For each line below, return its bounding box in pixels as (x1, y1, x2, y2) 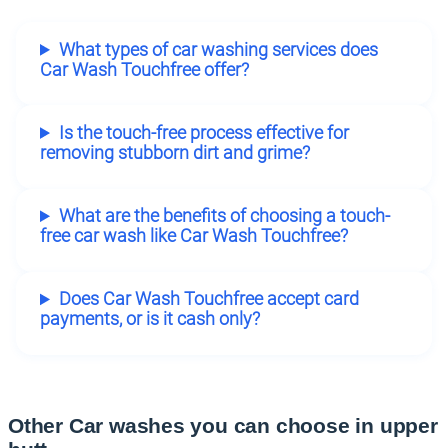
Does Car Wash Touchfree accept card (58, 289, 359, 310)
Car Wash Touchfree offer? (40, 59, 249, 80)
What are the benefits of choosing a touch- (58, 206, 390, 227)
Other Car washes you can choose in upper (8, 414, 438, 438)
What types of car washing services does (58, 39, 378, 60)
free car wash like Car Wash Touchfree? (40, 226, 348, 247)
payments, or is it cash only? (40, 309, 260, 330)
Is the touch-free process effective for (58, 122, 349, 143)
